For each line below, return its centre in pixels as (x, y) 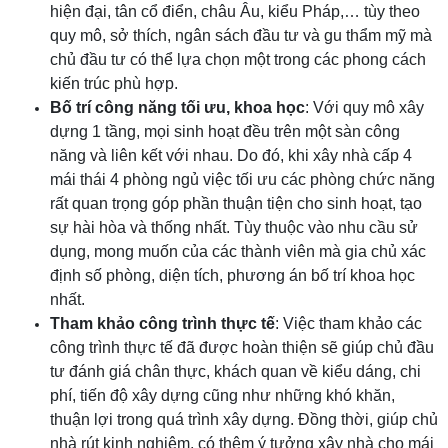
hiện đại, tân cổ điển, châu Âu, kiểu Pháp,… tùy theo (235, 11)
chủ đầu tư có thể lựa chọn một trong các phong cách (238, 59)
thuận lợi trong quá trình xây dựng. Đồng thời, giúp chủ (244, 419)
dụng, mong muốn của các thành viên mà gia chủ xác (238, 251)
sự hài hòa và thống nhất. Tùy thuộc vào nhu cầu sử (234, 227)
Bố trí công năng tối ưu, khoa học (177, 107)
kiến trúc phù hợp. (114, 83)
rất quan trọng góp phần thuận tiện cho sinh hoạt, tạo (236, 203)
